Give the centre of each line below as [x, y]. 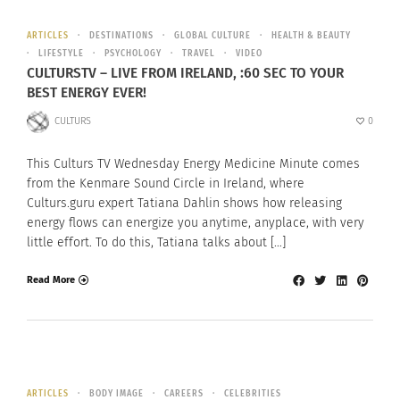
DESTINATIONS [121, 36]
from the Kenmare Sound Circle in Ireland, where [166, 183]
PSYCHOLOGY [133, 54]
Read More [51, 280]
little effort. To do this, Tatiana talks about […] [156, 242]
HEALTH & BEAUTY [311, 36]
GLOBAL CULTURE [212, 36]
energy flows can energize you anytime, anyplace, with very [196, 222]
